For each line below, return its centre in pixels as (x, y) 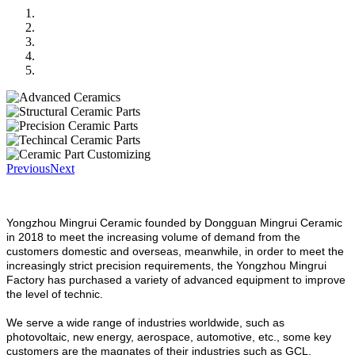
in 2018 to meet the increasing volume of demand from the (153, 237)
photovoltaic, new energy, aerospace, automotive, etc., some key (169, 336)
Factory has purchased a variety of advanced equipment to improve (176, 279)
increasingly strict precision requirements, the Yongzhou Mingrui (166, 265)
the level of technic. (55, 294)
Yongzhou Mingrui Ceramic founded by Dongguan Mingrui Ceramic (174, 222)
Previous (28, 168)
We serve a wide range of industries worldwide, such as (145, 322)
